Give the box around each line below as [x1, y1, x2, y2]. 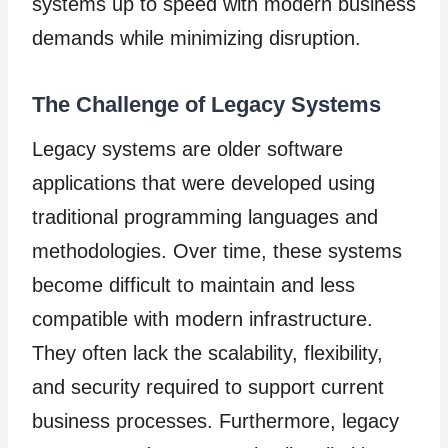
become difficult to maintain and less [32, 274, 355, 296]
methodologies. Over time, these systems [32, 240, 402, 262]
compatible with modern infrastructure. [32, 308, 373, 330]
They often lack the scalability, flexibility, [32, 342, 383, 364]
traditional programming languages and [32, 206, 378, 228]
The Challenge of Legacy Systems [32, 92, 381, 117]
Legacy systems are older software [32, 138, 343, 160]
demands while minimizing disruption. [32, 27, 361, 49]
